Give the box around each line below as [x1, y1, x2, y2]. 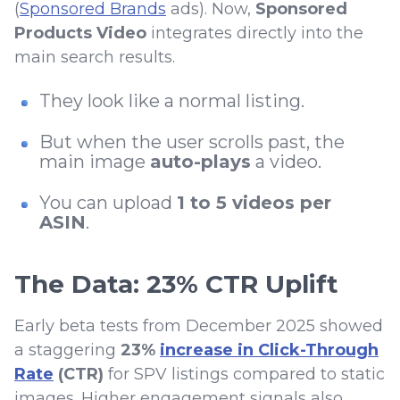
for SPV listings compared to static [104, 364, 385, 385]
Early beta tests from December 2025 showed [14, 316, 383, 337]
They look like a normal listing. [39, 90, 309, 112]
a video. [251, 151, 326, 173]
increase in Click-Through [160, 340, 379, 361]
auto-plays [150, 151, 251, 173]
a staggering [14, 340, 121, 361]
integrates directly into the [146, 23, 363, 44]
